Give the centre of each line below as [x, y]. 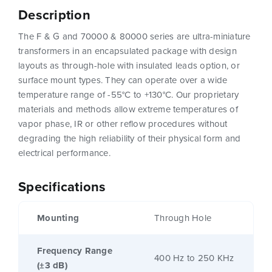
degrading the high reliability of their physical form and [130, 138]
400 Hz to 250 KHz [194, 258]
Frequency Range [75, 251]
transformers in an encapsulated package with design [127, 51]
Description [54, 15]
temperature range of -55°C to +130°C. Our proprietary [129, 95]
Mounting [58, 218]
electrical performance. [64, 153]
